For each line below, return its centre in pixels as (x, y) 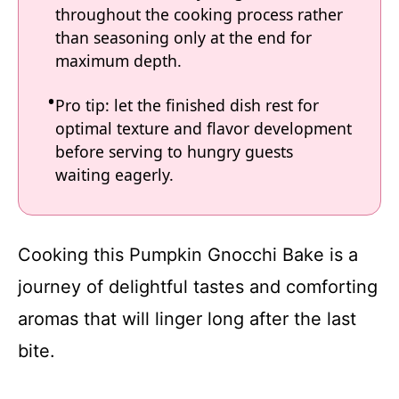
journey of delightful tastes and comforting (198, 286)
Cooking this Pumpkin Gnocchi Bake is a (188, 254)
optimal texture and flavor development (204, 129)
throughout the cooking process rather (199, 15)
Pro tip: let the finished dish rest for (187, 106)
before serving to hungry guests (174, 152)
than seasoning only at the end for (183, 38)
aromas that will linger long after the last (187, 318)
